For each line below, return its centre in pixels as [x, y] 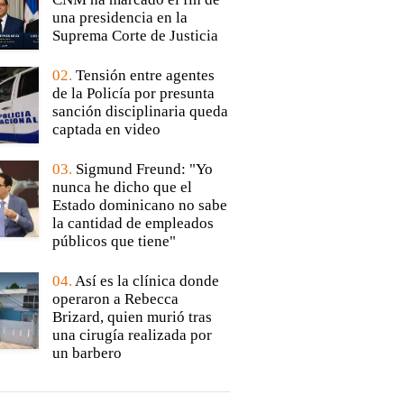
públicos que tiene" [114, 242]
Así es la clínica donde [147, 281]
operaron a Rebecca [115, 299]
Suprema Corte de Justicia [135, 36]
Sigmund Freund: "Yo [144, 170]
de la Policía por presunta [133, 94]
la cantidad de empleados [133, 224]
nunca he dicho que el [122, 188]
